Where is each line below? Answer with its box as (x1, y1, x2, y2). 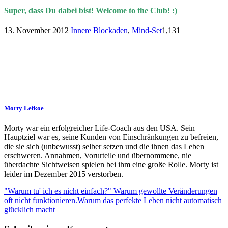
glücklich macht (4, 205, 55, 214)
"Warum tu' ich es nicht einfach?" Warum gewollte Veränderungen (4, 187, 217, 196)
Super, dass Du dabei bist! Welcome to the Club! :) (4, 6, 177, 15)
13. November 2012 (4, 25, 69, 35)
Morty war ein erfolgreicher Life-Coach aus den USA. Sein (4, 124, 195, 133)
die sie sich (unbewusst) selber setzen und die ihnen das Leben (4, 142, 204, 151)
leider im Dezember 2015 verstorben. (4, 169, 123, 179)
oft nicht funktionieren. (4, 196, 77, 205)
